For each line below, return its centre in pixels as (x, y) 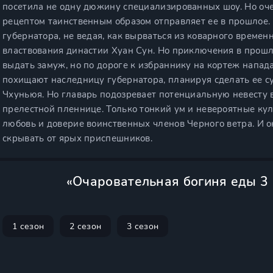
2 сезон (86, 226)
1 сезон (28, 226)
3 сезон (143, 226)
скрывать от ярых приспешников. (78, 138)
